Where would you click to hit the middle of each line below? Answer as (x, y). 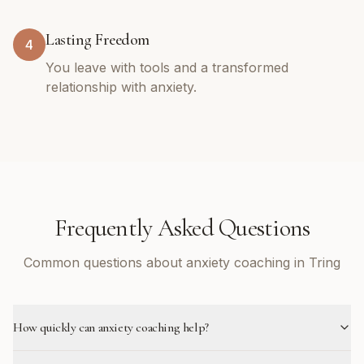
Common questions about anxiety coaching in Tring (182, 262)
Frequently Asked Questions (182, 228)
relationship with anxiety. (121, 87)
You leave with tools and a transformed (167, 67)
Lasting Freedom (97, 40)
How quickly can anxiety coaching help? (111, 327)
